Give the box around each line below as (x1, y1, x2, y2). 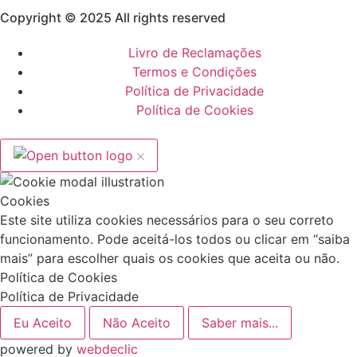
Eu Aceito (14, 315, 72, 331)
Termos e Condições (132, 64, 257, 80)
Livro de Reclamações (127, 45, 261, 61)
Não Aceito (103, 315, 171, 331)
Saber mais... (202, 315, 278, 331)
